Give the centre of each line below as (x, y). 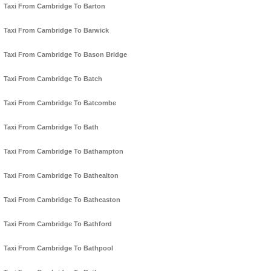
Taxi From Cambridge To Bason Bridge (65, 55)
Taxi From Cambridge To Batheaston (62, 200)
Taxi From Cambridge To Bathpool (58, 248)
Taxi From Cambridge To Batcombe (60, 103)
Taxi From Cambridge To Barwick (56, 31)
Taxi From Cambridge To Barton (54, 6)
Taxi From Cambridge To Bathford (58, 224)
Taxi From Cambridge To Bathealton (61, 176)
